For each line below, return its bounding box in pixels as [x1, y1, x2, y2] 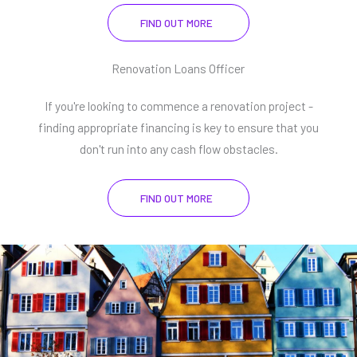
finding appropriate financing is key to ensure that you [38, 120, 319, 135]
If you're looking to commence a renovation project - [44, 98, 313, 114]
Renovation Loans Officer [112, 61, 245, 76]
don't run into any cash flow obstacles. [79, 141, 278, 157]
